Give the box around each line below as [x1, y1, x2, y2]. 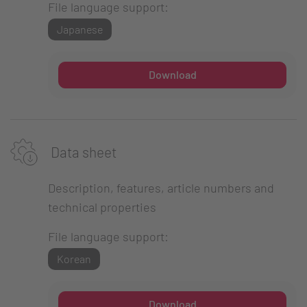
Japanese [56, 22, 103, 36]
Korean [56, 251, 91, 265]
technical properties [48, 199, 156, 214]
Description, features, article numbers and [48, 180, 274, 195]
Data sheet [48, 143, 116, 161]
